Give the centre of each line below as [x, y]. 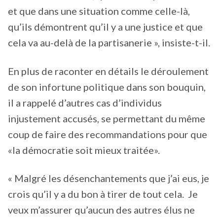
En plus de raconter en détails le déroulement [108, 71]
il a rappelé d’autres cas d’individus [85, 102]
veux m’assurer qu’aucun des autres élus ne [101, 210]
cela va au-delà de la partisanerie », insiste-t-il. [110, 42]
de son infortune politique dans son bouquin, [107, 87]
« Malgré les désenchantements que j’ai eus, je [109, 178]
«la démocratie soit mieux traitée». [86, 150]
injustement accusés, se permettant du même [107, 118]
